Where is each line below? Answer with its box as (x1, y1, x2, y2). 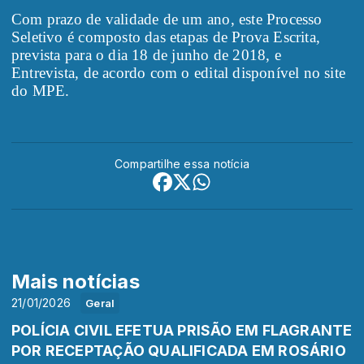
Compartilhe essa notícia (114, 157, 250, 171)
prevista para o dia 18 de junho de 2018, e (11, 46, 281, 64)
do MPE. (11, 82, 70, 100)
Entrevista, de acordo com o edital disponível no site (11, 64, 346, 82)
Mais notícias (11, 270, 140, 294)
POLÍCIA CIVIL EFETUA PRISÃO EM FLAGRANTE (11, 322, 353, 340)
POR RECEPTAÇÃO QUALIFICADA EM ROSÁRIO (11, 342, 346, 360)
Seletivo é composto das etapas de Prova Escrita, (11, 28, 321, 46)
